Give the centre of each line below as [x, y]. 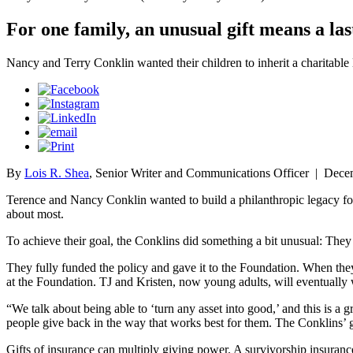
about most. [35, 214]
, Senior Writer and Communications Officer [199, 173]
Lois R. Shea [57, 173]
